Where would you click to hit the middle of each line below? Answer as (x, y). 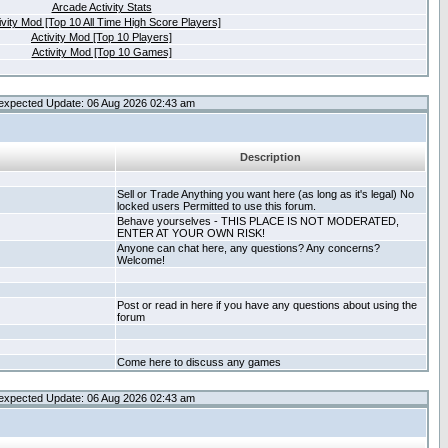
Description (270, 157)
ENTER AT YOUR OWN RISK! (191, 233)
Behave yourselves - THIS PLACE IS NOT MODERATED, (258, 221)
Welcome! (141, 260)
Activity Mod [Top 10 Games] (101, 52)
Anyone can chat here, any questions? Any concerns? (248, 248)
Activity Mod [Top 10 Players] (101, 37)
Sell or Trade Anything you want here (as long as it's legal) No (265, 194)
